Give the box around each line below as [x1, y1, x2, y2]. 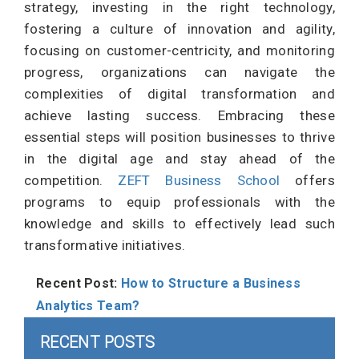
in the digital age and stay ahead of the [24, 151, 335, 167]
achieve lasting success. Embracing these [24, 107, 335, 123]
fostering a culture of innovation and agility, [24, 21, 335, 37]
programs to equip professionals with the [24, 194, 335, 210]
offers [280, 172, 335, 188]
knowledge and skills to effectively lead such [24, 216, 335, 232]
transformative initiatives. [24, 237, 186, 253]
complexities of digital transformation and [24, 86, 335, 102]
